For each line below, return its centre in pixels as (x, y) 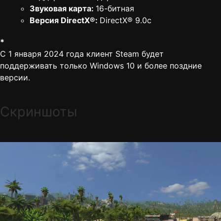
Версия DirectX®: (65, 20)
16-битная (115, 9)
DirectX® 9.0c (126, 20)
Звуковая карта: (63, 9)
